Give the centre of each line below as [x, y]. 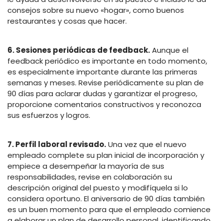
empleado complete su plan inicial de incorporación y [106, 155]
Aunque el [169, 50]
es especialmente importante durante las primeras [102, 72]
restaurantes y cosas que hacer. [68, 21]
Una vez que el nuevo [146, 144]
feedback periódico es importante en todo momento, [107, 61]
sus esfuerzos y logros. [49, 115]
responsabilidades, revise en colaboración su [90, 177]
